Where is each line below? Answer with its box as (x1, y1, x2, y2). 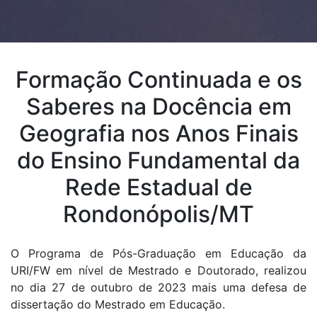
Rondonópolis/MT (63, 200, 254, 228)
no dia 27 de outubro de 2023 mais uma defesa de (11, 279, 306, 294)
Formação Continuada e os (15, 65, 302, 93)
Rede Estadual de (64, 173, 253, 201)
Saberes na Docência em (25, 92, 292, 120)
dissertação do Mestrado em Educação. (11, 296, 225, 311)
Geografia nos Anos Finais (18, 119, 299, 147)
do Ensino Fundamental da (17, 146, 300, 174)
